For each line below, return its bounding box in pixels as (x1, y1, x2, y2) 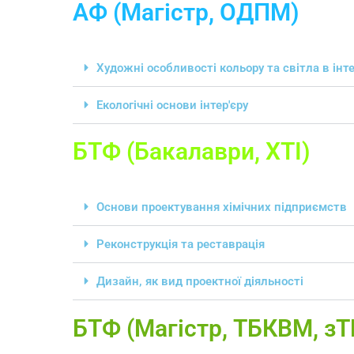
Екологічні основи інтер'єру (96, 98, 248, 113)
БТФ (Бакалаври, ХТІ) (73, 137, 311, 166)
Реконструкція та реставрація (96, 237, 265, 252)
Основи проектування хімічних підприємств (96, 200, 347, 215)
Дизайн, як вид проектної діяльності (96, 274, 303, 289)
